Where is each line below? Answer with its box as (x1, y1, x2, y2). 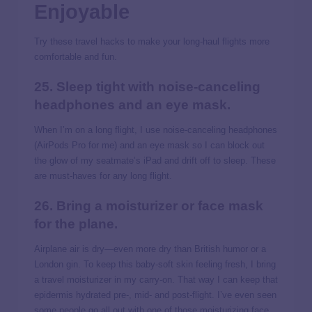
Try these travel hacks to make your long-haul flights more (34, 36, 270, 47)
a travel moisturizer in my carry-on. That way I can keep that (34, 274, 278, 285)
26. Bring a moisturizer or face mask (34, 198, 263, 213)
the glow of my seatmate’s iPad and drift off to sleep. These (34, 155, 276, 166)
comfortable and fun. (34, 51, 117, 62)
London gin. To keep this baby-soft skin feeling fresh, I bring (34, 258, 276, 270)
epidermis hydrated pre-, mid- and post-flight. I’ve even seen (34, 289, 276, 300)
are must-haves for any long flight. (34, 170, 172, 181)
